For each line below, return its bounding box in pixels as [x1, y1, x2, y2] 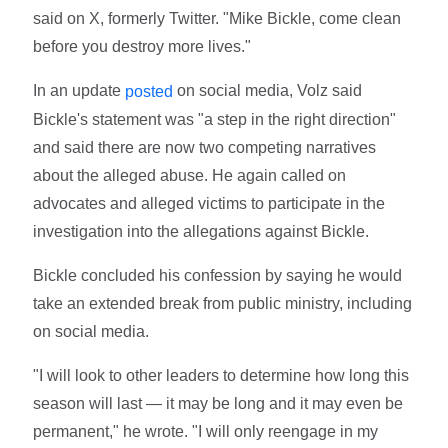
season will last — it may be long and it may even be [33, 395, 404, 413]
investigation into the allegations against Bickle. [33, 223, 370, 241]
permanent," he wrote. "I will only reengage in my [33, 423, 379, 441]
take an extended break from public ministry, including [33, 295, 413, 313]
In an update [33, 82, 126, 100]
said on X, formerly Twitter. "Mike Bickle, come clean [33, 10, 402, 28]
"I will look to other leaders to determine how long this [33, 367, 410, 385]
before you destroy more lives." [33, 38, 252, 56]
